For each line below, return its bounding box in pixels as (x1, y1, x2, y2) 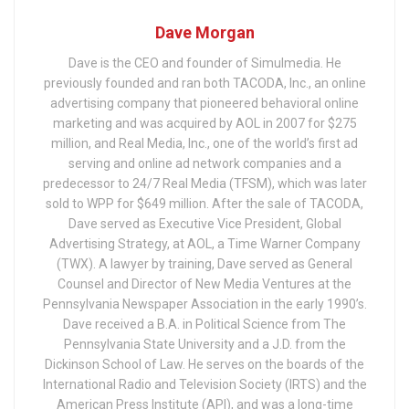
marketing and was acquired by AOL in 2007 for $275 (52, 115, 357, 131)
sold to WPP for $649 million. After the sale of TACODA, (46, 195, 363, 211)
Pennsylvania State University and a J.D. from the (63, 336, 346, 351)
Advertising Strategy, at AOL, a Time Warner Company (48, 236, 361, 251)
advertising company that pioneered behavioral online (50, 95, 359, 110)
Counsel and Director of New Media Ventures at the (58, 276, 351, 291)
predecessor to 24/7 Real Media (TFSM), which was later (42, 175, 367, 191)
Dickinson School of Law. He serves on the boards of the (45, 356, 364, 372)
